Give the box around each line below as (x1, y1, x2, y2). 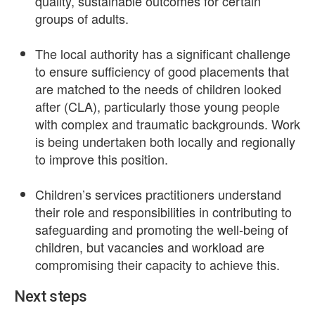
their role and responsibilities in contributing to (35, 202, 292, 221)
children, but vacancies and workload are (35, 238, 264, 256)
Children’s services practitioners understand (35, 185, 281, 203)
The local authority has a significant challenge (35, 44, 290, 63)
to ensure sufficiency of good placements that (35, 62, 289, 80)
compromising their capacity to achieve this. (35, 255, 280, 274)
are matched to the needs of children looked (35, 79, 281, 98)
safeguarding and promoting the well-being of (35, 220, 288, 238)
